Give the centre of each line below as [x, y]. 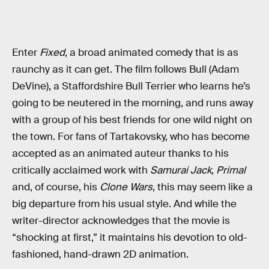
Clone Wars [126, 187]
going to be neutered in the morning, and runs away [133, 103]
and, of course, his [56, 187]
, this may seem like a [203, 187]
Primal [231, 170]
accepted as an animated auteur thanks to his [120, 153]
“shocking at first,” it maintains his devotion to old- [130, 237]
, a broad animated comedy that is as [152, 52]
